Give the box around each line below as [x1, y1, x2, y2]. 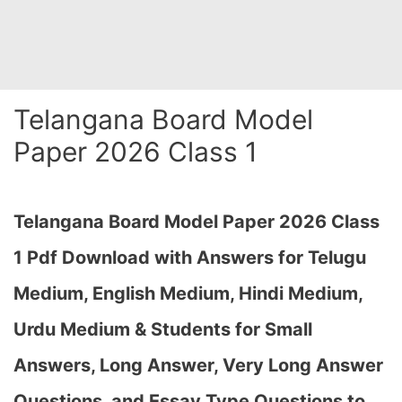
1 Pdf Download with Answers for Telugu [13, 247, 366, 268]
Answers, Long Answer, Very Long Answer [13, 354, 383, 376]
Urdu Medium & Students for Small [13, 319, 312, 340]
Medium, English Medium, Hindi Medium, [13, 283, 363, 304]
